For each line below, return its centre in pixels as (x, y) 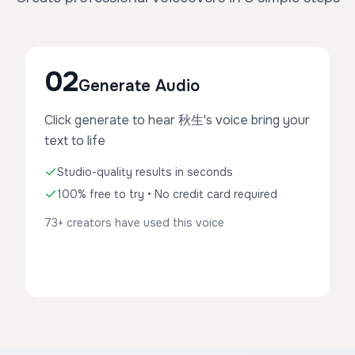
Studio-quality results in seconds (145, 172)
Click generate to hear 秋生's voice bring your (177, 120)
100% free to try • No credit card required (167, 194)
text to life (75, 141)
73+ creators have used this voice (134, 223)
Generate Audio (139, 86)
